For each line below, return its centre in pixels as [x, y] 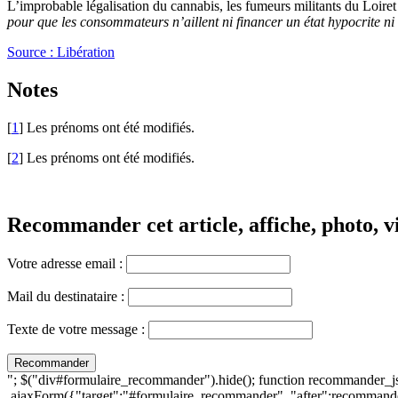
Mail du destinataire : [66, 297]
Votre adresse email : [67, 264]
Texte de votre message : [76, 330]
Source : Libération [61, 52]
